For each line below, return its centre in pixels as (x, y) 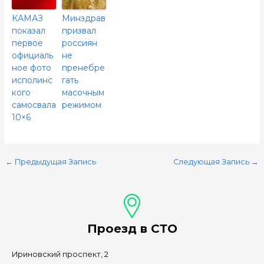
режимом (81, 105)
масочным (83, 93)
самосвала (34, 105)
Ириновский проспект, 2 (60, 254)
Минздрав (83, 19)
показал (28, 31)
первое (27, 43)
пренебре (83, 68)
